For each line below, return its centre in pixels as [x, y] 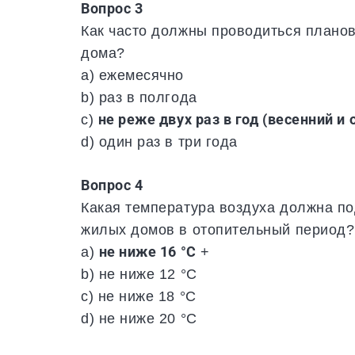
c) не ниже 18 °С [139, 296]
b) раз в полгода [139, 97]
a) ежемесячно [133, 75]
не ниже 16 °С [147, 252]
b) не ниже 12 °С [139, 274]
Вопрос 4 [112, 185]
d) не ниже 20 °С [139, 319]
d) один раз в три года [159, 142]
